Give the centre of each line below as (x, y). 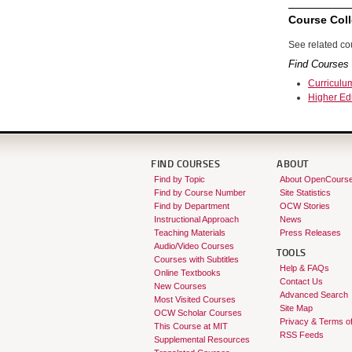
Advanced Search (313, 294)
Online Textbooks (187, 272)
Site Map (296, 308)
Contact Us (301, 281)
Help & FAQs (304, 268)
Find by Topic (179, 179)
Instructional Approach (196, 219)
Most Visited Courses (194, 299)
